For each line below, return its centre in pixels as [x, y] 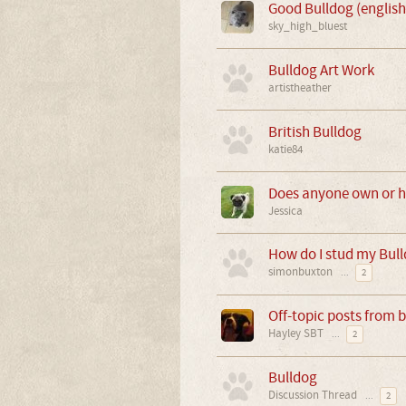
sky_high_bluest [307, 26]
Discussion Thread [312, 395]
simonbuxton [300, 272]
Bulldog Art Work [321, 70]
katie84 [285, 150]
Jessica [285, 211]
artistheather [300, 88]
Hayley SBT [295, 333]
